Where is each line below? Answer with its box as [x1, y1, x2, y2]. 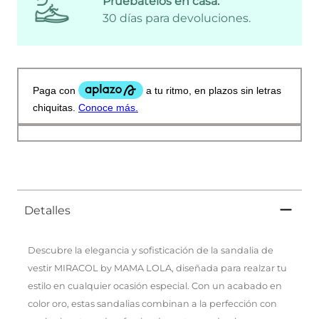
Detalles [24, 203, 70, 217]
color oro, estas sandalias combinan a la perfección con [28, 298, 277, 309]
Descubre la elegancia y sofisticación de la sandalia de [28, 244, 273, 256]
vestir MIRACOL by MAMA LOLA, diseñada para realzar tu [28, 262, 287, 273]
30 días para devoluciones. [103, 11, 251, 26]
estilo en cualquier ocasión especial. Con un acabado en [28, 280, 282, 291]
